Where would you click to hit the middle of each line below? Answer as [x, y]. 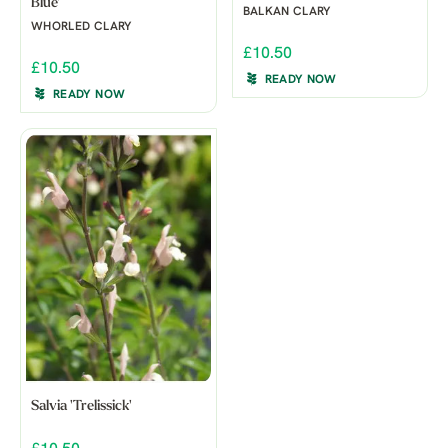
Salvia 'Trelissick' [81, 407]
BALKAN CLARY [286, 11]
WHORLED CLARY [81, 26]
